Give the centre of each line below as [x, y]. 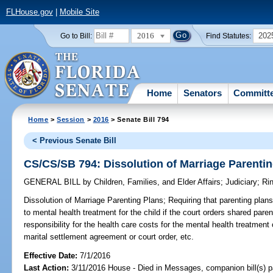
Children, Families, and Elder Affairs [156, 182]
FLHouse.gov [29, 12]
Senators [203, 93]
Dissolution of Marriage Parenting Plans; [95, 200]
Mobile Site [79, 12]
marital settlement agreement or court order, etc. [109, 237]
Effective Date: [52, 255]
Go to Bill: [76, 36]
